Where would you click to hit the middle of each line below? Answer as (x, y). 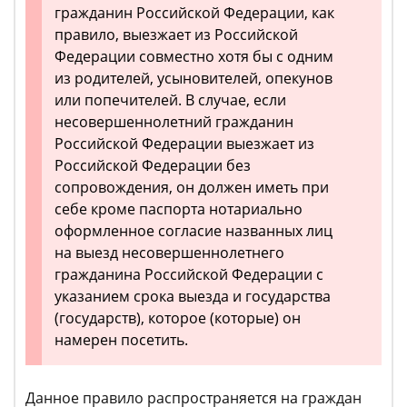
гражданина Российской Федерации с (189, 275)
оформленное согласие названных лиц (194, 231)
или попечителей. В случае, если (170, 100)
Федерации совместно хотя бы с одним (194, 57)
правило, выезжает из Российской (176, 35)
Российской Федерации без (153, 166)
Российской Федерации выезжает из (184, 144)
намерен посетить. (121, 340)
